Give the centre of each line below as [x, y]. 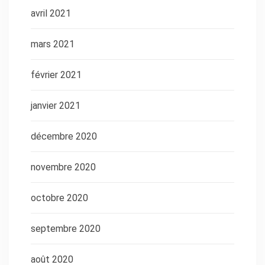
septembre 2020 [66, 228]
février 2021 [56, 75]
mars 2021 [53, 44]
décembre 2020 [64, 136]
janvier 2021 [56, 105]
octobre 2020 [59, 198]
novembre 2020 [63, 167]
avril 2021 [51, 13]
